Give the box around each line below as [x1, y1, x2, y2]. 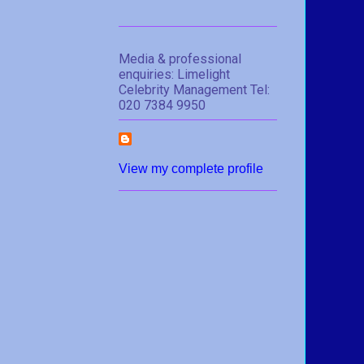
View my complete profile [119, 161, 263, 175]
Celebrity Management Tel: [119, 81, 270, 97]
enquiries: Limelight [119, 66, 230, 82]
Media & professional [119, 50, 241, 67]
